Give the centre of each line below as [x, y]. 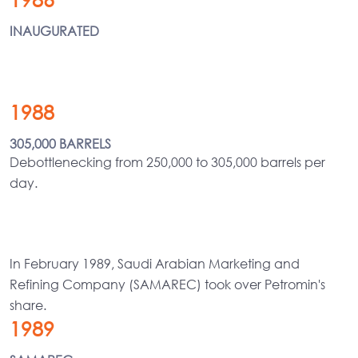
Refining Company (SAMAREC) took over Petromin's [167, 284]
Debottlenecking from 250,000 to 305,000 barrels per [167, 161]
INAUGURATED [54, 30]
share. [28, 304]
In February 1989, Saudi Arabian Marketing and [155, 263]
